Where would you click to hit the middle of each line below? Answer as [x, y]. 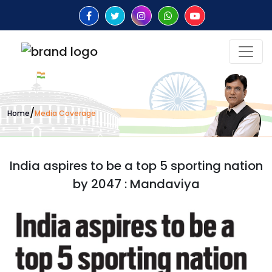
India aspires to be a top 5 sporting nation [136, 165]
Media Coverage [65, 114]
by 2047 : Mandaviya [136, 184]
